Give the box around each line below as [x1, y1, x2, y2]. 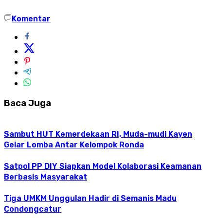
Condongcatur [4, 204, 61, 214]
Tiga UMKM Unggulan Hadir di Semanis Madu [4, 193, 177, 203]
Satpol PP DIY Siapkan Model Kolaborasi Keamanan [4, 161, 201, 171]
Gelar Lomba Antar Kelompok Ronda [4, 140, 144, 149]
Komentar [12, 14, 51, 24]
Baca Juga [4, 97, 51, 109]
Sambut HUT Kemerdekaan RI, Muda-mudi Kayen [4, 129, 192, 139]
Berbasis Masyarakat [4, 172, 87, 182]
